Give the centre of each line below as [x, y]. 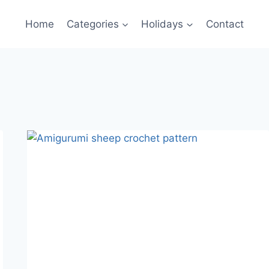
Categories [92, 24]
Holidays [162, 24]
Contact [225, 24]
